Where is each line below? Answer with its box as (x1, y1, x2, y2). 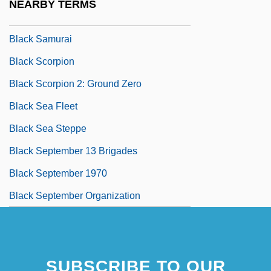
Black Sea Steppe (9, 123, 87, 134)
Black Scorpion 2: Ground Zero (9, 78, 142, 89)
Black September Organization (9, 190, 140, 201)
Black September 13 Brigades (9, 145, 137, 156)
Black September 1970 (9, 168, 107, 178)
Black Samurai (9, 33, 72, 44)
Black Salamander (9, 11, 88, 22)
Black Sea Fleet (9, 100, 77, 111)
